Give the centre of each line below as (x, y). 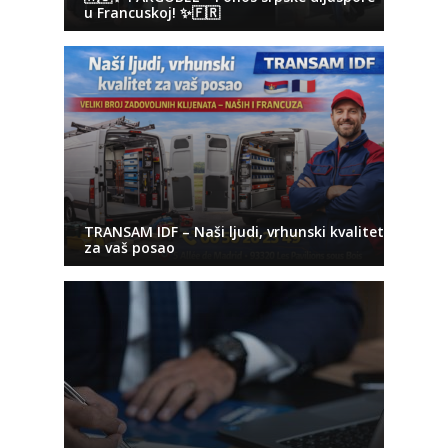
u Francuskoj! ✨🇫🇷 (152, 12)
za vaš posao (129, 247)
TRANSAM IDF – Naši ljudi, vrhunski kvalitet (234, 231)
